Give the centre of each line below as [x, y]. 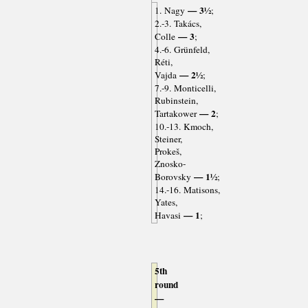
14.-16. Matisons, [187, 190]
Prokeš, [168, 152]
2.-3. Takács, [178, 24]
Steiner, [168, 139]
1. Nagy [169, 11]
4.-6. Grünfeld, [182, 50]
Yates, [166, 202]
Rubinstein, [176, 101]
